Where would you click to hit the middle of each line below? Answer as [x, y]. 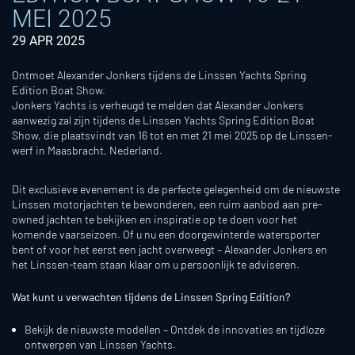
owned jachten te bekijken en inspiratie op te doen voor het [155, 219]
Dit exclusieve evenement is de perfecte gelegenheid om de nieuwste [176, 189]
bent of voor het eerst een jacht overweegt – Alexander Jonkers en [170, 249]
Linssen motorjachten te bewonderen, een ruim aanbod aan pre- [167, 204]
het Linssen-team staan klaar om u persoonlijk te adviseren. [156, 264]
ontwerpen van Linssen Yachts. [100, 344]
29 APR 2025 [48, 41]
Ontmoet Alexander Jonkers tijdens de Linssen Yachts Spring [159, 75]
